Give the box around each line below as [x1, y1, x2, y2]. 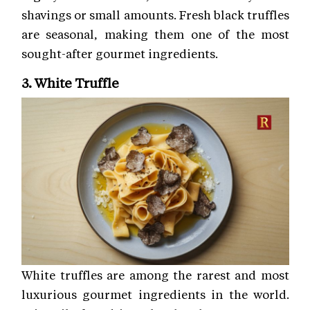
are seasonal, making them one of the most [21, 26, 289, 42]
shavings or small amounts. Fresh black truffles [21, 7, 289, 23]
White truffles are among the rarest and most [21, 266, 289, 282]
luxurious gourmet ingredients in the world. [21, 286, 289, 302]
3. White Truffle [21, 74, 119, 92]
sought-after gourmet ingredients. [21, 46, 218, 62]
